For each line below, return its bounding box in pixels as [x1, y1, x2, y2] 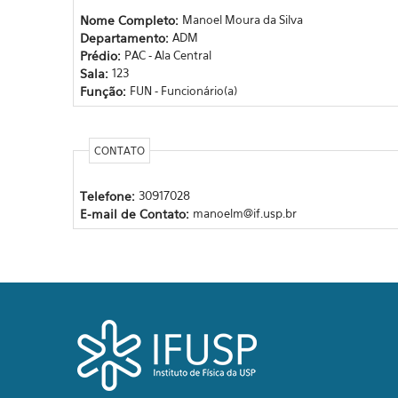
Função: [79, 83, 130, 99]
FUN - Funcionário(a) [129, 83, 237, 98]
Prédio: [79, 47, 124, 63]
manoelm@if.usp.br [192, 205, 297, 220]
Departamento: [79, 29, 172, 45]
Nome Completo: [79, 12, 182, 28]
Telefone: [79, 187, 139, 203]
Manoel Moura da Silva [181, 12, 303, 27]
